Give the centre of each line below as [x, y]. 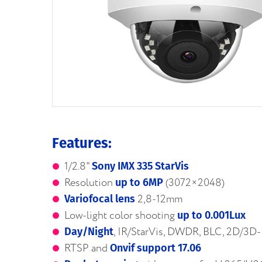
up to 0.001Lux [211, 215]
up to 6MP [139, 182]
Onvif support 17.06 [156, 248]
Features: [82, 143]
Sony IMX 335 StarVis [140, 166]
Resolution [90, 183]
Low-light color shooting [121, 216]
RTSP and [87, 248]
